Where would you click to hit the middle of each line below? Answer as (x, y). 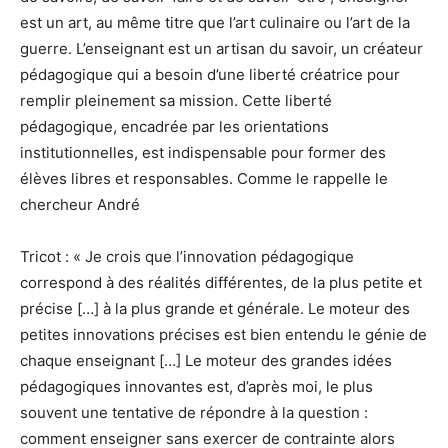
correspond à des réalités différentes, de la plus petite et (221, 282)
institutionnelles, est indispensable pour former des (203, 152)
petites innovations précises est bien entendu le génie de (223, 334)
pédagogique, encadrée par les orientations (174, 126)
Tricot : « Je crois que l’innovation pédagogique (187, 256)
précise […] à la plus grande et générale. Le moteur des (215, 308)
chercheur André (80, 204)
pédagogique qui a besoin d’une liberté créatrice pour (210, 74)
